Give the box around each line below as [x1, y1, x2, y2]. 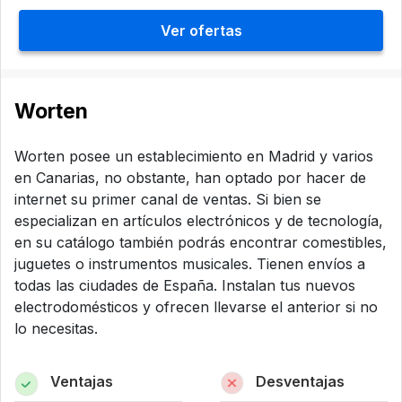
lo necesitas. [14, 319, 98, 337]
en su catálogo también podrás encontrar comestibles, [14, 233, 387, 251]
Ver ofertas [160, 22, 242, 39]
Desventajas [255, 372, 345, 390]
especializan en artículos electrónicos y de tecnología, [14, 212, 383, 230]
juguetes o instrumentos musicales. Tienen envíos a [14, 255, 365, 273]
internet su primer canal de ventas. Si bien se [14, 190, 321, 208]
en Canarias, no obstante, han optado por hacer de [14, 169, 366, 187]
